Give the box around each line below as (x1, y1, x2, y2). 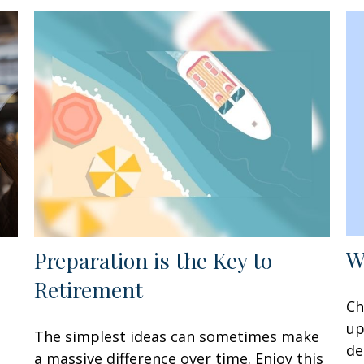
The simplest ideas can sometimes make (34, 326, 320, 346)
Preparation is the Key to (34, 245, 273, 275)
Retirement (34, 274, 144, 304)
